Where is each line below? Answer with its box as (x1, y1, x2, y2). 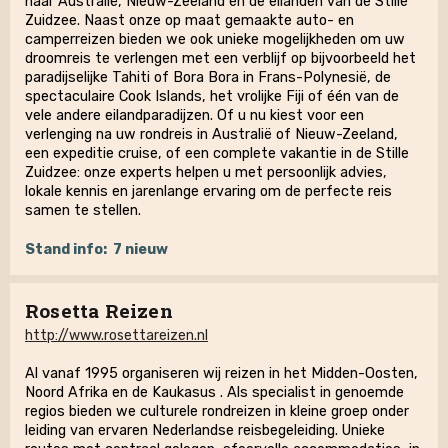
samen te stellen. (25, 202, 141, 219)
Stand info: (25, 241, 107, 258)
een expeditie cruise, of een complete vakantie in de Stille (25, 145, 409, 162)
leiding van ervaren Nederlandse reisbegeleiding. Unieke (25, 422, 385, 439)
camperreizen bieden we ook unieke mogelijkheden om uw (25, 31, 405, 48)
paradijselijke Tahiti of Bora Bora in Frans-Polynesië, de (25, 69, 391, 86)
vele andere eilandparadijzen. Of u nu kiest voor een (25, 107, 364, 124)
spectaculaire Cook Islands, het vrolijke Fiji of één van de (25, 88, 399, 105)
